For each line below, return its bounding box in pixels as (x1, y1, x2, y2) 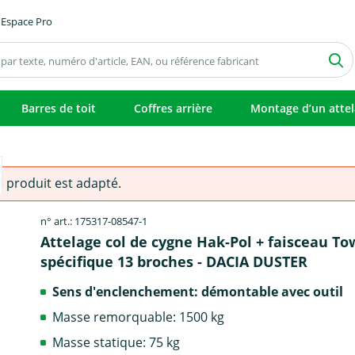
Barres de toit (21, 101, 96, 116)
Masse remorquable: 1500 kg (52, 307, 225, 326)
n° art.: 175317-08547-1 (40, 214, 148, 228)
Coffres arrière (134, 101, 212, 116)
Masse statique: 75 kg (52, 333, 181, 351)
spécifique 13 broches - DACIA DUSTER (40, 252, 308, 271)
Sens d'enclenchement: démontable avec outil (52, 282, 344, 300)
